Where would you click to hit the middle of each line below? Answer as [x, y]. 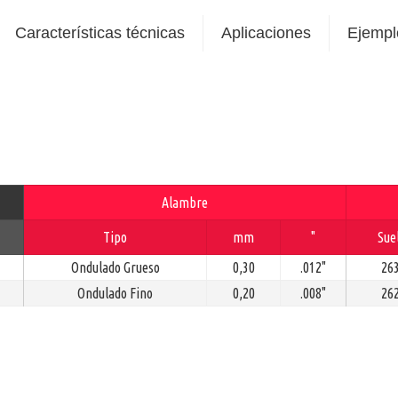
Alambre [185, 202]
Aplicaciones [266, 32]
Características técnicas [100, 32]
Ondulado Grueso [115, 267]
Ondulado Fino [115, 293]
